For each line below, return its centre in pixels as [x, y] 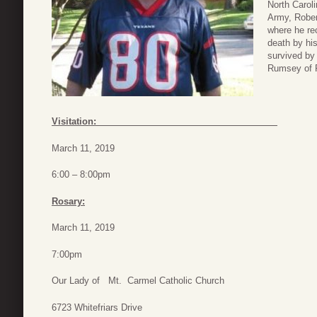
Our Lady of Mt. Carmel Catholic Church [138, 281]
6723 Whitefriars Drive [97, 307]
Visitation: [165, 122]
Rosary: [68, 201]
